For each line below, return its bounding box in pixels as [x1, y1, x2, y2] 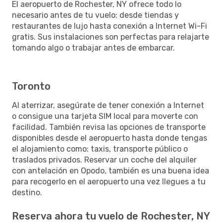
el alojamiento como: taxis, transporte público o [12, 144, 188, 154]
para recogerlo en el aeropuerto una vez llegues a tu [12, 176, 206, 186]
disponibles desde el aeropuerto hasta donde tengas [12, 133, 207, 143]
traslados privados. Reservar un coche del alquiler [12, 155, 197, 165]
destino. [12, 187, 42, 197]
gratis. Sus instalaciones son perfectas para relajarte [12, 32, 209, 42]
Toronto [12, 80, 51, 92]
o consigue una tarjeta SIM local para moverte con [12, 111, 198, 121]
